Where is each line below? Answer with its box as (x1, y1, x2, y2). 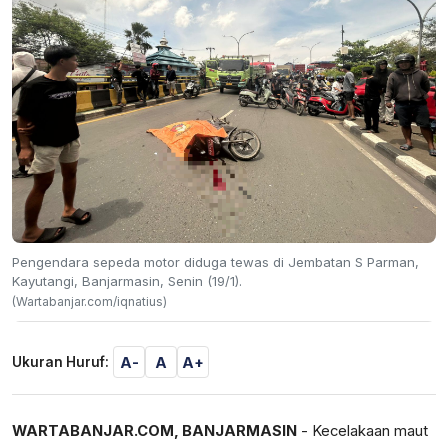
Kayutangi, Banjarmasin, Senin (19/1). (12, 273, 242, 289)
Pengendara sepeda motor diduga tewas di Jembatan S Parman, (12, 254, 419, 270)
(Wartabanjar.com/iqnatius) (12, 294, 167, 309)
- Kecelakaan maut (297, 422, 428, 440)
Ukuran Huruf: (12, 354, 109, 370)
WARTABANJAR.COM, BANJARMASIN (12, 422, 297, 440)
